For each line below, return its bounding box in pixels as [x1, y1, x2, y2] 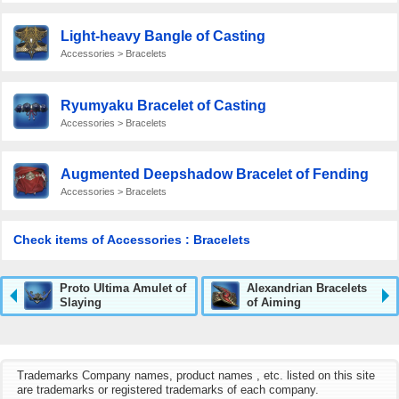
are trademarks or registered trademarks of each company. [17, 382, 319, 396]
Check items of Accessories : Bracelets [12, 232, 250, 248]
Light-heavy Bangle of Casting [60, 28, 265, 45]
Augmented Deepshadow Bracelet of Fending [60, 167, 369, 183]
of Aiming [247, 296, 302, 310]
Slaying [60, 296, 102, 310]
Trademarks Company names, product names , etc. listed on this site [17, 368, 375, 382]
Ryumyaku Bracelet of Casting [60, 97, 266, 113]
